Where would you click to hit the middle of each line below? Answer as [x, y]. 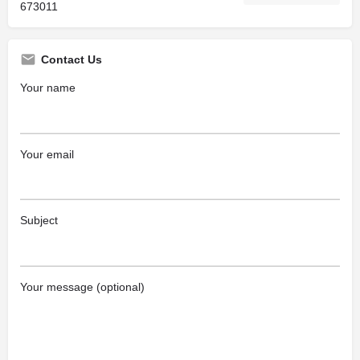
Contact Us [72, 59]
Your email [47, 154]
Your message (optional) [82, 286]
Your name [48, 88]
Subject [39, 220]
